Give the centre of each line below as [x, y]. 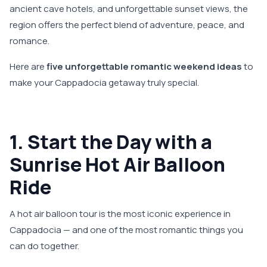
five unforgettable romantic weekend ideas [144, 67]
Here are [28, 67]
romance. [30, 41]
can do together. [44, 246]
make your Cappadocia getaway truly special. [104, 83]
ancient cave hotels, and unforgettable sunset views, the [129, 9]
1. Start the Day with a [111, 142]
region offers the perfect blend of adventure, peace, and [127, 25]
